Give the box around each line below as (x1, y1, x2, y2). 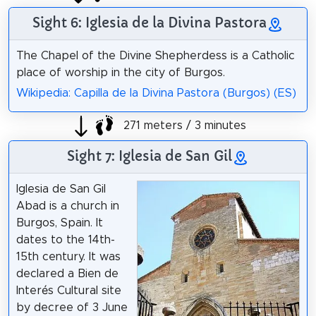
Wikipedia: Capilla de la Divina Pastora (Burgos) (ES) (16, 87, 296, 99)
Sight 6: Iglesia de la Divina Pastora (32, 13, 267, 31)
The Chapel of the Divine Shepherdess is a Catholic (16, 50, 295, 61)
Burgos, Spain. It (16, 217, 103, 229)
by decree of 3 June (16, 301, 128, 313)
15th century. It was (16, 250, 121, 262)
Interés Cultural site (16, 284, 121, 296)
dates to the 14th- (16, 233, 115, 245)
